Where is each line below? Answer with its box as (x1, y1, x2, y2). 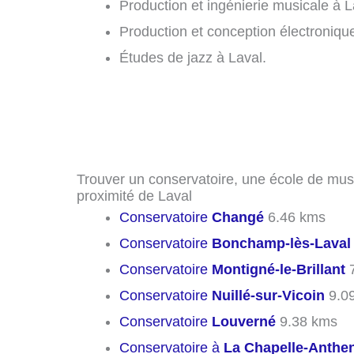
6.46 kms (264, 209, 326, 226)
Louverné (212, 314, 276, 330)
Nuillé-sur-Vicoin (212, 288, 325, 304)
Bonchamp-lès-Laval (212, 235, 351, 252)
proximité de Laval (77, 188, 192, 205)
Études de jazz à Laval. (119, 50, 266, 66)
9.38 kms (276, 314, 337, 330)
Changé (212, 209, 264, 226)
